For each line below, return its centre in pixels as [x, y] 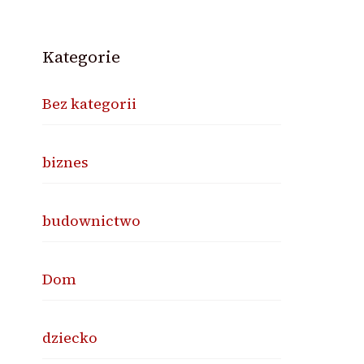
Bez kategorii [90, 104]
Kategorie [82, 57]
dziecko [70, 338]
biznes [66, 162]
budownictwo [92, 221]
